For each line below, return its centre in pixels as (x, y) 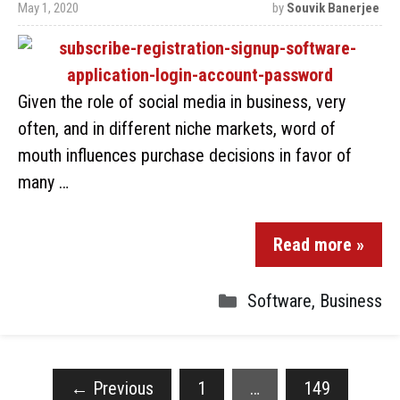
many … (43, 182)
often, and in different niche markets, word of (177, 129)
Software (279, 301)
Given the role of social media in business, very (182, 102)
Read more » (319, 245)
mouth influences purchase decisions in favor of (185, 155)
